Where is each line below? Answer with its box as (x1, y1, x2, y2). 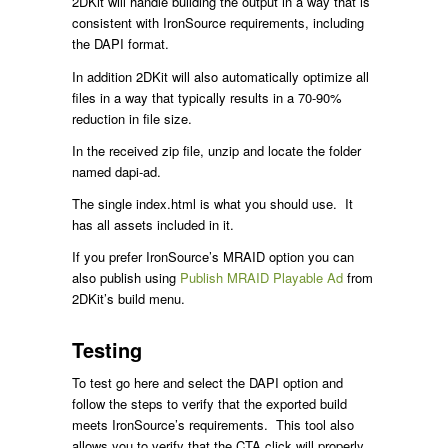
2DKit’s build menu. (71, 288, 185, 308)
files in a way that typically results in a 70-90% (71, 87, 342, 107)
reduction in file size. (71, 108, 192, 128)
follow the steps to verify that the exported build (71, 393, 347, 413)
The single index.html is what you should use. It (71, 193, 353, 213)
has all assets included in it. (71, 214, 234, 234)
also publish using (71, 267, 180, 287)
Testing (71, 334, 142, 364)
